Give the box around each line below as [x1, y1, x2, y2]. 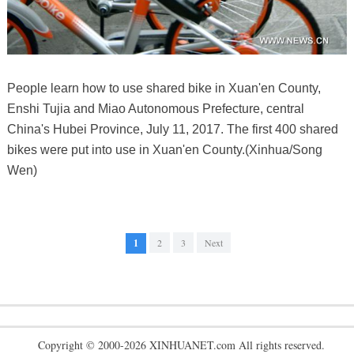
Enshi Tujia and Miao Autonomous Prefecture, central [6, 102, 304, 116]
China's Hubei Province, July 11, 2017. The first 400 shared [6, 122, 338, 137]
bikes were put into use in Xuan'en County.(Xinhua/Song [6, 143, 322, 157]
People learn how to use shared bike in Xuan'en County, [6, 81, 321, 96]
